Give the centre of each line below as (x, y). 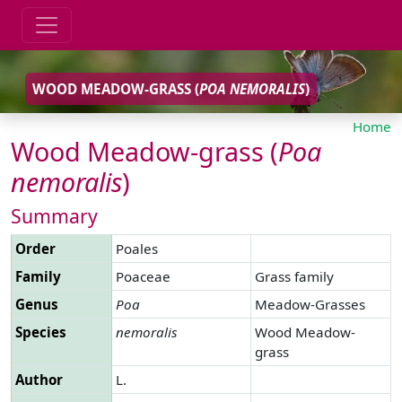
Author (39, 379)
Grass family (294, 276)
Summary (54, 215)
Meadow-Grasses (310, 304)
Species (41, 332)
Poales (137, 248)
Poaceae (143, 276)
